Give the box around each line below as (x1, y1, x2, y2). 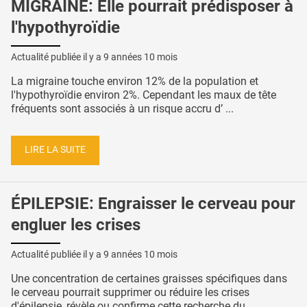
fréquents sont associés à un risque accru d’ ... (11, 101, 234, 115)
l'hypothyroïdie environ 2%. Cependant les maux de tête (11, 88, 276, 101)
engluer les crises (11, 215, 140, 235)
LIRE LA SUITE (25, 144, 86, 156)
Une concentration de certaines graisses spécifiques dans (11, 272, 287, 286)
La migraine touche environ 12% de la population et (11, 74, 258, 88)
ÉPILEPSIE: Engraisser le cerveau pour (11, 194, 295, 214)
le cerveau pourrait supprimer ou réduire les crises (11, 286, 249, 299)
